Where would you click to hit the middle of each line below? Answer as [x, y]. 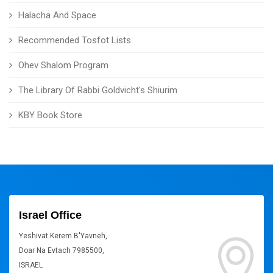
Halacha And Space [57, 15]
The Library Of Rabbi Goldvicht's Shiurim [98, 90]
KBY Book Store [50, 115]
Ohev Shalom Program [63, 65]
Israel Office [50, 215]
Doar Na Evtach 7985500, [62, 250]
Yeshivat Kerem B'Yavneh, [63, 236]
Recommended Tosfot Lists [75, 40]
